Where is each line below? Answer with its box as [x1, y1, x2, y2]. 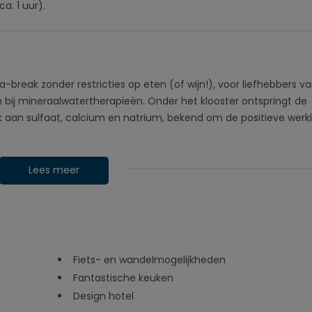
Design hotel [72, 289, 134, 303]
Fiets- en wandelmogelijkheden [72, 253, 226, 267]
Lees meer [28, 163, 79, 177]
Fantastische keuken [72, 271, 176, 285]
